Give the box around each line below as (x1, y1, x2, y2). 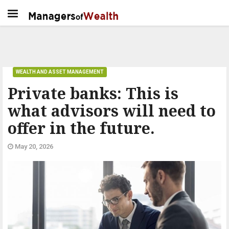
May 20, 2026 (13, 143, 53, 150)
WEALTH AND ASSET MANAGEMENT (16, 69, 104, 75)
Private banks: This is (8, 83, 178, 104)
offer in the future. (8, 118, 155, 139)
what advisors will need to (8, 100, 216, 121)
